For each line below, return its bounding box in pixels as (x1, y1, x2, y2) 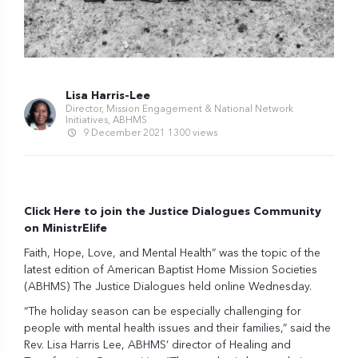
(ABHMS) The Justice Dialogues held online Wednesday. (24, 280, 312, 292)
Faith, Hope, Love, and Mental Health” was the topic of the (24, 247, 320, 259)
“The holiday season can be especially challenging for (24, 305, 301, 317)
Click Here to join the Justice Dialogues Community (24, 205, 321, 217)
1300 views (168, 128, 217, 138)
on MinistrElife (24, 222, 110, 234)
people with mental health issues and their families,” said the (24, 322, 331, 334)
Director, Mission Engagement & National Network (66, 104, 293, 114)
